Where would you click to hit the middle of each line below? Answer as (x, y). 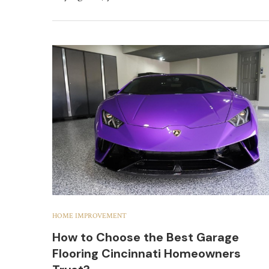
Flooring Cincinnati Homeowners (147, 253)
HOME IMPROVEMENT (89, 216)
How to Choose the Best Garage (146, 237)
